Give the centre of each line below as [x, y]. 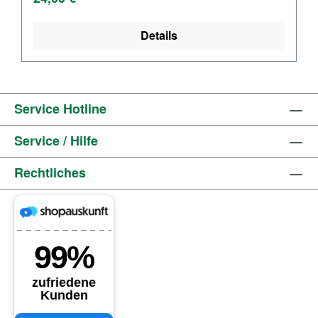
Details [159, 35]
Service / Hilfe [56, 141]
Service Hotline [60, 109]
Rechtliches [50, 172]
